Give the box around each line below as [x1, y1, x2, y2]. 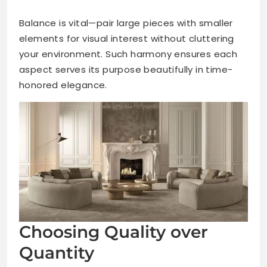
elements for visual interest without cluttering [19, 32, 234, 45]
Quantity [19, 242, 94, 263]
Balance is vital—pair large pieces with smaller [19, 16, 233, 29]
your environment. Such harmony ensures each [19, 47, 238, 60]
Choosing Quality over [19, 221, 208, 242]
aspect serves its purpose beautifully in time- [19, 63, 233, 76]
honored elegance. [19, 78, 107, 91]
